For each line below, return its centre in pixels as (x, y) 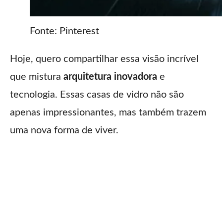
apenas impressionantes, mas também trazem (108, 113)
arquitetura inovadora (110, 77)
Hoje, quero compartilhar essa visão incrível (104, 59)
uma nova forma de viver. (64, 131)
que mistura (37, 77)
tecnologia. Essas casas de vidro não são (97, 95)
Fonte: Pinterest (64, 31)
